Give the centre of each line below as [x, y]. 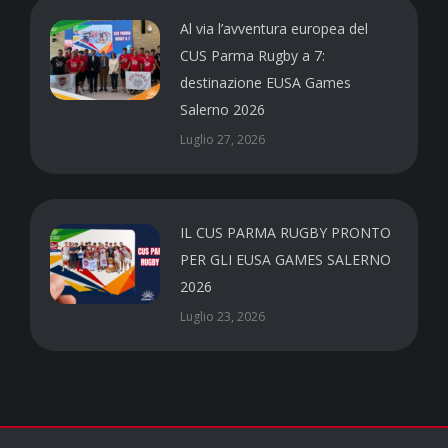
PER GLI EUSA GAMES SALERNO [285, 259]
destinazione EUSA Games [265, 82]
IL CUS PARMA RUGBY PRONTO [285, 232]
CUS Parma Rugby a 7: [252, 55]
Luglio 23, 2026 [222, 316]
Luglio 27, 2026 [222, 139]
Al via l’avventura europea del [274, 28]
